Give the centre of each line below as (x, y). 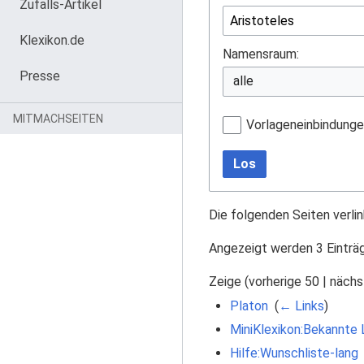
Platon (249, 306)
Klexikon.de (52, 40)
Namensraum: (261, 54)
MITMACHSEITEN (58, 119)
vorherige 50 (284, 282)
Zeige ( (229, 282)
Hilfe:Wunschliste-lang (294, 353)
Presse (40, 76)
